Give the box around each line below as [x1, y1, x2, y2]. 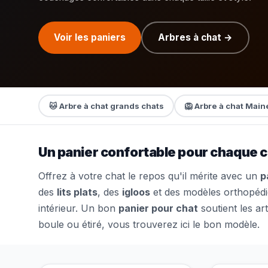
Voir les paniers [54, 32, 126, 43]
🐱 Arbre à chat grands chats [48, 100, 164, 111]
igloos [122, 186, 150, 198]
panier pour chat [118, 202, 198, 214]
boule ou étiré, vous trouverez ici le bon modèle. [38, 218, 260, 230]
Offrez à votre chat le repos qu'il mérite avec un [38, 170, 260, 182]
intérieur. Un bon [38, 202, 118, 214]
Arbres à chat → [158, 32, 233, 43]
